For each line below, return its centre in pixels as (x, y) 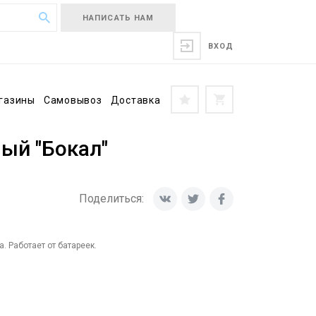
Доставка (135, 100)
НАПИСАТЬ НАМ (119, 18)
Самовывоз (73, 100)
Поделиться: (111, 199)
